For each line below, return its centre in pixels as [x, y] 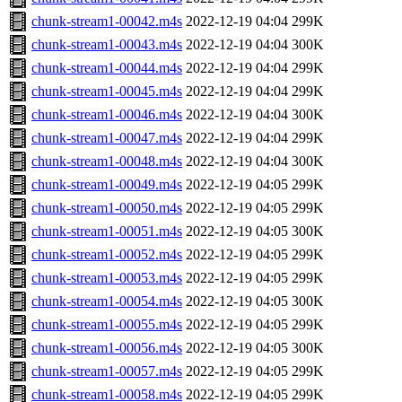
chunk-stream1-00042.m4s [107, 22]
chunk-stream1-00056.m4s [107, 348]
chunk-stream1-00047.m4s [107, 138]
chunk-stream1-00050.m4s [107, 208]
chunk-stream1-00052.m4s [107, 255]
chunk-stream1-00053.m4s [107, 278]
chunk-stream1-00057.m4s [107, 371]
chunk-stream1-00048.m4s [107, 162]
